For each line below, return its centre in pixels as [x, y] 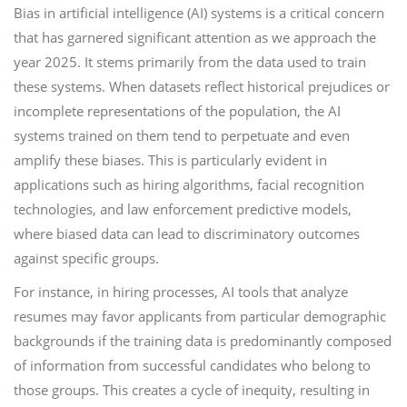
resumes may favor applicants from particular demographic [200, 316]
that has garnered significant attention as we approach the [195, 37]
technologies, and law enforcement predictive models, [183, 209]
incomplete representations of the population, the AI [177, 111]
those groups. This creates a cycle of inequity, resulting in [192, 390]
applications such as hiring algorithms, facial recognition [189, 184]
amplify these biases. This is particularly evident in [170, 160]
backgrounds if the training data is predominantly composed [203, 341]
